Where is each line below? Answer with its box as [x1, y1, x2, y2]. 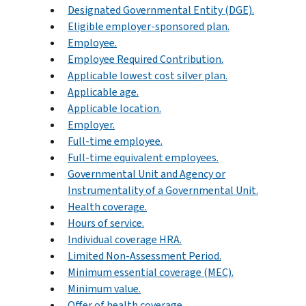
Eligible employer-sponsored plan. [68, 18, 229, 33]
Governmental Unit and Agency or [68, 166, 225, 181]
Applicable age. [68, 84, 139, 99]
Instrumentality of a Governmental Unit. [68, 182, 258, 197]
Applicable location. [68, 100, 161, 115]
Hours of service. [68, 215, 144, 230]
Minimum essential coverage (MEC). [68, 264, 234, 279]
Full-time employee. [68, 133, 163, 148]
